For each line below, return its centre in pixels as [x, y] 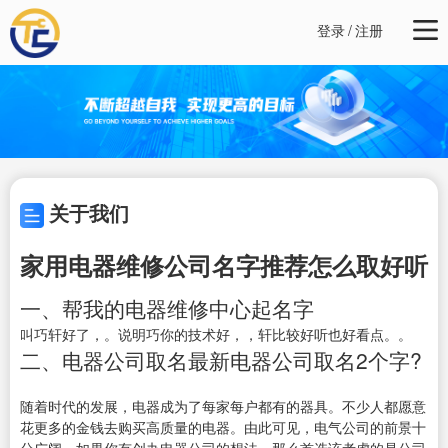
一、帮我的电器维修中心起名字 [167, 308]
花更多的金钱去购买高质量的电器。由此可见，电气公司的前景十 [223, 427]
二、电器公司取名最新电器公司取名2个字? [221, 360]
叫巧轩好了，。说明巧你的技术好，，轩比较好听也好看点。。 [216, 334]
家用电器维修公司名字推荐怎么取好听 [224, 265]
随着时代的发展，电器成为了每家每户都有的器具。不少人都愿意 [223, 406]
